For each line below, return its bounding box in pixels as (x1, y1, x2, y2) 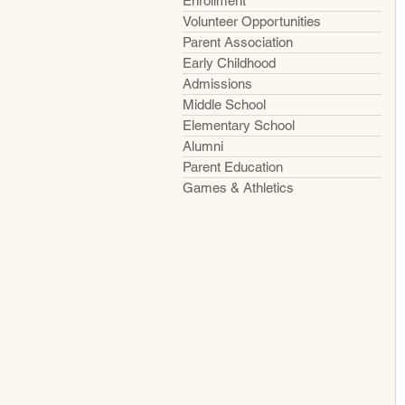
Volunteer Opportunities (183, 14, 321, 29)
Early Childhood (183, 55, 276, 71)
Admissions (183, 76, 252, 91)
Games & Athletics (183, 180, 294, 195)
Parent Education (183, 159, 283, 174)
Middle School (183, 97, 266, 112)
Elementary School (183, 118, 295, 133)
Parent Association (183, 34, 293, 50)
